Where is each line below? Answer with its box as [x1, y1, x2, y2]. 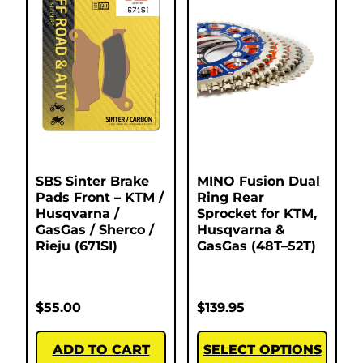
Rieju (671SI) [36, 238, 117, 254]
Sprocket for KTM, [197, 206, 317, 222]
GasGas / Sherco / [36, 222, 154, 238]
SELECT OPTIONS [203, 342, 322, 358]
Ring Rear [197, 190, 264, 206]
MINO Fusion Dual [197, 173, 320, 190]
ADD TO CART [52, 342, 150, 358]
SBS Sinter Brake [36, 173, 149, 190]
